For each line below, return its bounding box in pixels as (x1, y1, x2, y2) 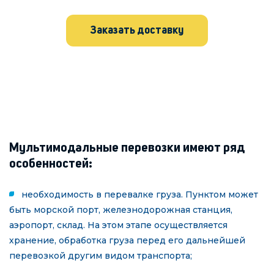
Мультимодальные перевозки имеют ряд (9, 141, 245, 155)
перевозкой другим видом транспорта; (9, 250, 192, 261)
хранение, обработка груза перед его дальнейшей (9, 234, 245, 246)
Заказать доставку (91, 25, 183, 37)
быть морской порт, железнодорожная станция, (9, 204, 232, 215)
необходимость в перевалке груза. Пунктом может (21, 188, 258, 200)
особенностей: (9, 157, 92, 171)
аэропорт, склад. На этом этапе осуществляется (9, 219, 228, 231)
